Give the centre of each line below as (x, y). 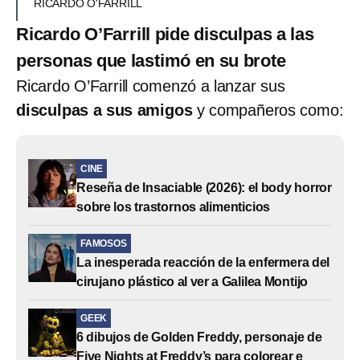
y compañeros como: (268, 110)
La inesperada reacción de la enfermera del (203, 262)
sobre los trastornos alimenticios (174, 207)
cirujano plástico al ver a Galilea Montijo (192, 281)
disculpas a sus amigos (104, 110)
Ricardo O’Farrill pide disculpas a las (165, 34)
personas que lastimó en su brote (151, 60)
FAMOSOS (104, 243)
